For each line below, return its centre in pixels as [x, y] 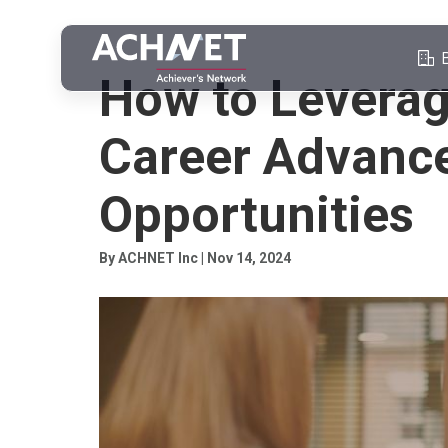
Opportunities [256, 215]
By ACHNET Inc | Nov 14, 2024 [195, 258]
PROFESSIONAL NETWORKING [194, 51]
